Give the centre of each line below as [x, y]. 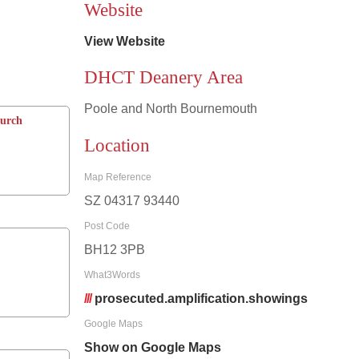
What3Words [112, 275]
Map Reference [117, 177]
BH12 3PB [114, 250]
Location [117, 145]
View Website [124, 41]
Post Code [107, 226]
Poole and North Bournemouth [170, 109]
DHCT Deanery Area [163, 78]
